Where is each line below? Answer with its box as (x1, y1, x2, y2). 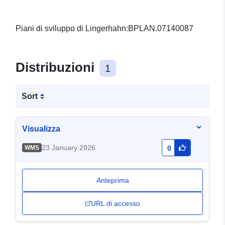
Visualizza (22, 125, 60, 134)
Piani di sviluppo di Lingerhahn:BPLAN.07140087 (16, 24, 193, 33)
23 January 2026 (41, 144, 95, 152)
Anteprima (96, 176, 129, 185)
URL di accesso (91, 199, 140, 208)
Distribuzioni (16, 60, 98, 75)
